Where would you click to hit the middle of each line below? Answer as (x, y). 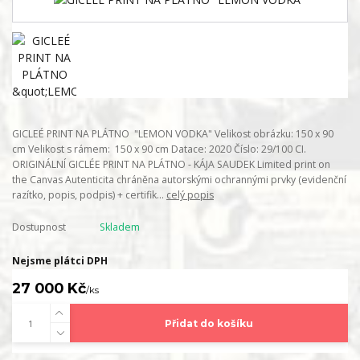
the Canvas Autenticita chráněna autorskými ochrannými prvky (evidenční (179, 179)
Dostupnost (39, 227)
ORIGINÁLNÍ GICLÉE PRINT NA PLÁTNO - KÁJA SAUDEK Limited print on (171, 164)
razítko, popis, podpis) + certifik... (89, 194)
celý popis (190, 194)
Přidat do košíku (209, 323)
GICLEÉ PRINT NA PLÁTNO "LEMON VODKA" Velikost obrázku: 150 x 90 (173, 133)
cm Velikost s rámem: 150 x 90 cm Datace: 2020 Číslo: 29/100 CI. (159, 149)
